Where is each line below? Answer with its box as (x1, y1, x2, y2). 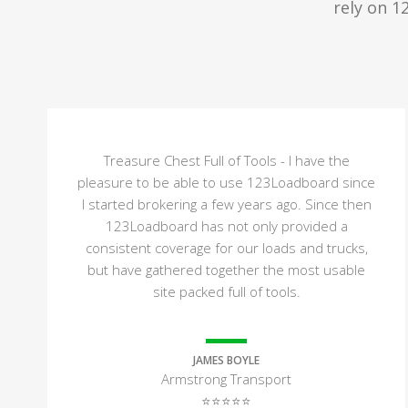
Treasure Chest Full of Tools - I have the (103, 151, 350, 169)
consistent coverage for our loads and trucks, (85, 239, 368, 257)
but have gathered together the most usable (87, 260, 366, 279)
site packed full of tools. (152, 282, 301, 301)
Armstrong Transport (161, 370, 292, 388)
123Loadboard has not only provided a (105, 217, 348, 235)
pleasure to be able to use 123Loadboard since (77, 173, 376, 191)
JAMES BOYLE (193, 352, 260, 368)
